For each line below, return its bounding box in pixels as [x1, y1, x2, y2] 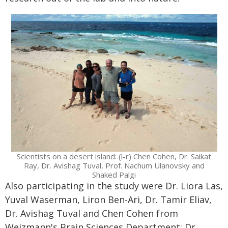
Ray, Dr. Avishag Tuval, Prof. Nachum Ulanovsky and [23, 160, 205, 171]
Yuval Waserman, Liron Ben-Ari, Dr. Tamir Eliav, [5, 193, 212, 206]
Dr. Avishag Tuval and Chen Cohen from [5, 207, 178, 220]
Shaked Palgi [92, 169, 136, 180]
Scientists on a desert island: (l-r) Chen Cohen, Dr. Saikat [17, 151, 211, 162]
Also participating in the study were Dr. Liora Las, [5, 180, 223, 192]
